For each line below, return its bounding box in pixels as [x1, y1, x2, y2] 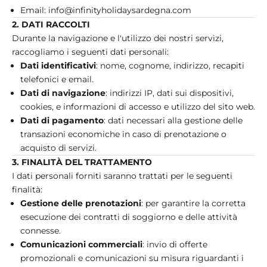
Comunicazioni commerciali [20, 238, 142, 250]
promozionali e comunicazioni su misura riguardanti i [20, 252, 244, 263]
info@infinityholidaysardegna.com [48, 4, 191, 15]
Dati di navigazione [20, 87, 105, 98]
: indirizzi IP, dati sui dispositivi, [105, 87, 234, 98]
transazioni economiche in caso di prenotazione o [20, 128, 226, 139]
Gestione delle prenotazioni [20, 197, 141, 209]
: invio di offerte [142, 238, 207, 250]
